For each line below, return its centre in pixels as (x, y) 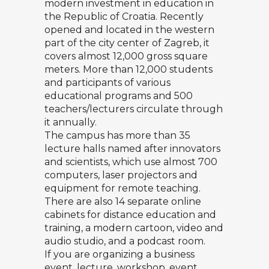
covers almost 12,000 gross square (126, 56)
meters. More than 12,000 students (128, 69)
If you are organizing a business (119, 254)
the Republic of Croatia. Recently (124, 17)
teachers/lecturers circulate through (134, 109)
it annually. (71, 122)
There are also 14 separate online (123, 201)
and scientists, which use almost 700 (131, 162)
